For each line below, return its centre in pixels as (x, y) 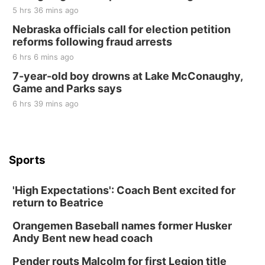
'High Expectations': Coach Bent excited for (124, 190)
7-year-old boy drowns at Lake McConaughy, (127, 76)
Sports (27, 160)
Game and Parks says (67, 88)
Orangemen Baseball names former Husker (122, 226)
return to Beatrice (58, 203)
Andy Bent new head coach (83, 238)
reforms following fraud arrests (92, 42)
